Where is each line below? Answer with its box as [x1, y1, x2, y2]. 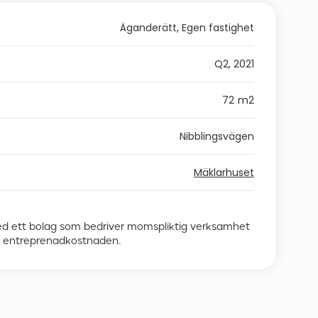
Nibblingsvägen [180, 129, 254, 143]
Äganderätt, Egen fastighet [120, 21, 254, 35]
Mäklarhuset [194, 165, 254, 180]
